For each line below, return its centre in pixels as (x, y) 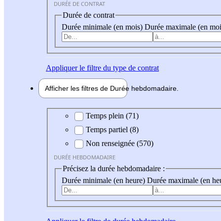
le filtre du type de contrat (118, 68)
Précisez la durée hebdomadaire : (114, 169)
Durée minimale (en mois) (103, 27)
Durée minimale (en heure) (104, 180)
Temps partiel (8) (112, 130)
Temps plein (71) (112, 116)
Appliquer (62, 68)
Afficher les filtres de (77, 88)
